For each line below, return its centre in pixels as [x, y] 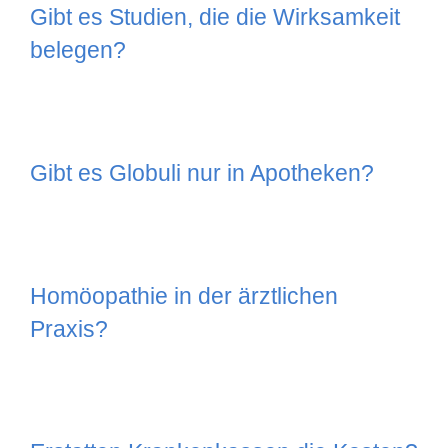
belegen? [78, 50]
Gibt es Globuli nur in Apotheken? [202, 173]
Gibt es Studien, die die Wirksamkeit [215, 17]
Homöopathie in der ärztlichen [184, 296]
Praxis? [69, 329]
